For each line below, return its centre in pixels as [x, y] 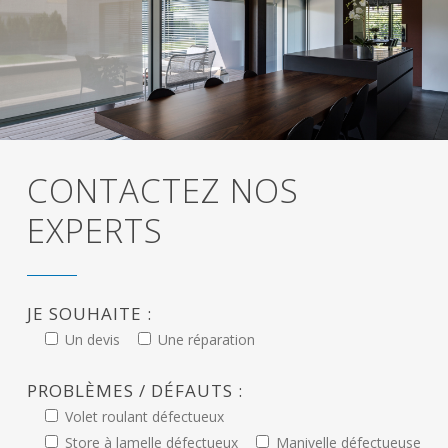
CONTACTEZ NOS [162, 191]
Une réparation [206, 340]
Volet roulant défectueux [144, 417]
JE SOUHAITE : [89, 314]
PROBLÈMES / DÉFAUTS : [134, 391]
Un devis [92, 340]
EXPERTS [94, 231]
